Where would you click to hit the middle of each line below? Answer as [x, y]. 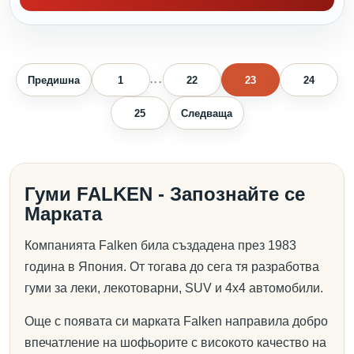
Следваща [206, 113]
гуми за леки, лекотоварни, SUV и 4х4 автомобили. [174, 288]
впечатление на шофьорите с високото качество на [175, 343]
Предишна [53, 80]
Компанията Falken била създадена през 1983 [160, 245]
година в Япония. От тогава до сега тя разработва [172, 267]
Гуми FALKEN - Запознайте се [165, 194]
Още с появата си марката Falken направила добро [176, 321]
